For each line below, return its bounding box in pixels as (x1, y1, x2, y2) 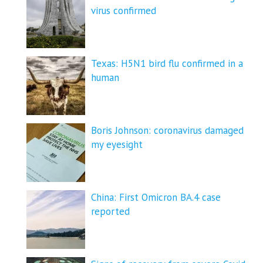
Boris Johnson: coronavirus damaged (91, 123, 244, 137)
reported (91, 204, 130, 218)
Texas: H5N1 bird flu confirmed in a (91, 56, 243, 70)
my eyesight (91, 137, 143, 151)
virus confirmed (91, 4, 156, 17)
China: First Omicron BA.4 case (91, 190, 221, 204)
